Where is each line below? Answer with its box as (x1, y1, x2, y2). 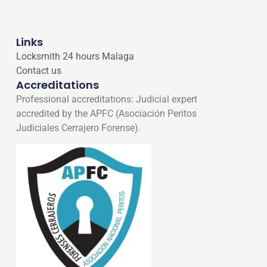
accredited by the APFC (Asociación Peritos (15, 107, 197, 119)
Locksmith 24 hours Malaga (15, 50, 134, 62)
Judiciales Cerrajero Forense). (15, 122, 141, 133)
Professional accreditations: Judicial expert (15, 93, 197, 105)
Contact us (15, 64, 61, 76)
